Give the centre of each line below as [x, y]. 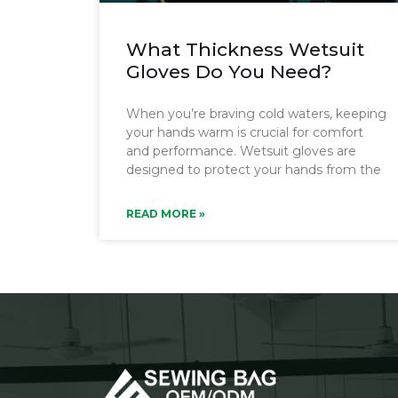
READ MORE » [166, 213]
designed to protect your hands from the [254, 169]
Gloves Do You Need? [229, 71]
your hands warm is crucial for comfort [245, 132]
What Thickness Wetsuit [245, 49]
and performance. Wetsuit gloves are [241, 151]
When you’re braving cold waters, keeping [256, 113]
